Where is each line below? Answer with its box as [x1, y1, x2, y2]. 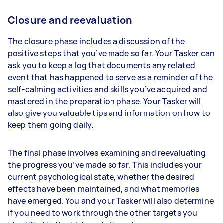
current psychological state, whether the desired [8, 171, 195, 182]
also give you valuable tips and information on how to [8, 107, 210, 118]
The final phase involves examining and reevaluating [8, 147, 206, 158]
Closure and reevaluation [8, 13, 133, 27]
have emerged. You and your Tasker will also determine [8, 195, 214, 206]
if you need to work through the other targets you [8, 207, 198, 218]
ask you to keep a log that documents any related [8, 59, 196, 71]
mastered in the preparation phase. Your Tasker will [8, 95, 201, 107]
